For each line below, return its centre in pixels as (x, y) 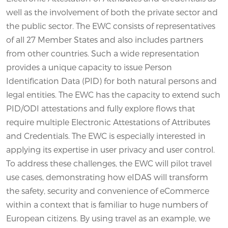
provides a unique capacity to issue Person (89, 67)
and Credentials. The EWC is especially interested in (106, 135)
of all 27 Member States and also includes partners (105, 39)
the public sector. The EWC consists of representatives (111, 25)
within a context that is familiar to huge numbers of (107, 204)
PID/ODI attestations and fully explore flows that (101, 108)
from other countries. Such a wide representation (103, 53)
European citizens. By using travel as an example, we (108, 218)
